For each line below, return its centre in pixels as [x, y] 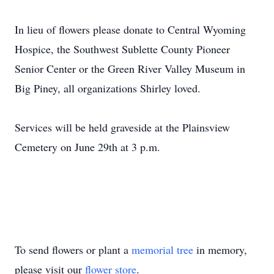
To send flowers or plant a [73, 250]
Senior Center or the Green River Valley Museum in [130, 68]
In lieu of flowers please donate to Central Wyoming [130, 29]
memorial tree [162, 250]
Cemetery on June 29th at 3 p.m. [87, 147]
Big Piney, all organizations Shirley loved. [108, 88]
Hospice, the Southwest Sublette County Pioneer [122, 49]
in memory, [220, 250]
